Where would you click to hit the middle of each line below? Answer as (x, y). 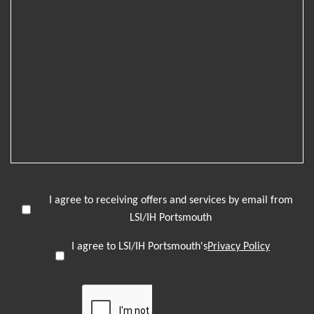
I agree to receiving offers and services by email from (171, 200)
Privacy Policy (239, 246)
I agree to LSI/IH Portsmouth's (139, 246)
